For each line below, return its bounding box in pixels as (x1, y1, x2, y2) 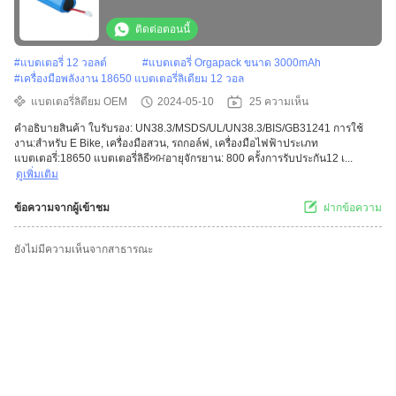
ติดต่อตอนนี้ (135, 23, 190, 36)
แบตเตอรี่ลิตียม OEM (31, 95, 127, 109)
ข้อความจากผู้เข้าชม (14, 202, 110, 215)
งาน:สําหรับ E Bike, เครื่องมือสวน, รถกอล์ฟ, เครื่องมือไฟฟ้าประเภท (14, 137, 318, 150)
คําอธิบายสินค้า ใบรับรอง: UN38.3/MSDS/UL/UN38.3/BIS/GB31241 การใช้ (14, 122, 363, 135)
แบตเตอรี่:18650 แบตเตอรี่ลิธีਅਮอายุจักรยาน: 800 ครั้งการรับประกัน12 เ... (14, 152, 353, 165)
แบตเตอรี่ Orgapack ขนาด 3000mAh (148, 57, 321, 70)
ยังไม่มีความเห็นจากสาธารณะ (14, 243, 153, 256)
